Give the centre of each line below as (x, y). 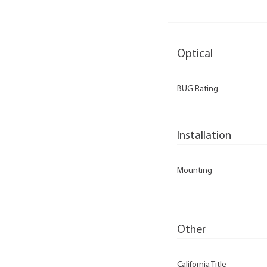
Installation (204, 136)
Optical (195, 54)
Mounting (195, 171)
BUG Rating (198, 89)
